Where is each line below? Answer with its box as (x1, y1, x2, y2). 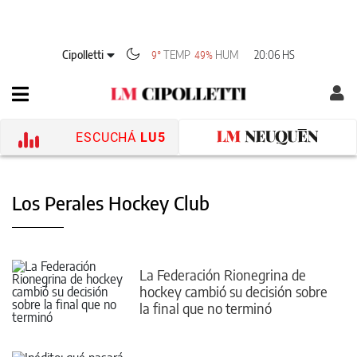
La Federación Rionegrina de (139, 265, 306, 284)
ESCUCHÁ (75, 129, 137, 145)
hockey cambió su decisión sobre (139, 281, 328, 300)
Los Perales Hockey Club (12, 190, 210, 214)
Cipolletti (62, 47, 104, 61)
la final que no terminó (139, 298, 272, 317)
